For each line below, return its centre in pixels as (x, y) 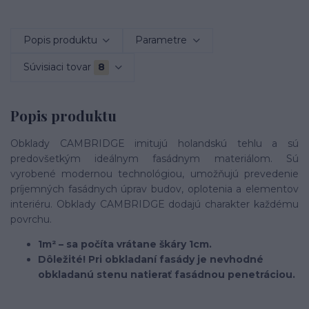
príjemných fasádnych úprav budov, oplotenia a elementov (154, 189)
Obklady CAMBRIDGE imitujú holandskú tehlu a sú (154, 144)
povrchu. (31, 220)
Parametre (161, 40)
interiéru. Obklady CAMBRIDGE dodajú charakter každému (154, 205)
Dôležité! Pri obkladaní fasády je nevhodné (151, 260)
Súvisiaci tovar (57, 67)
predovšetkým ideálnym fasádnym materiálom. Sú (154, 159)
